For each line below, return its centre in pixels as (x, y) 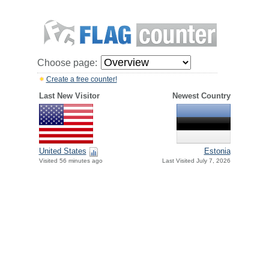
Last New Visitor (69, 96)
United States (62, 151)
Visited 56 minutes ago (71, 161)
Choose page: (67, 63)
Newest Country (201, 96)
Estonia (217, 151)
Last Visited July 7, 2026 (196, 161)
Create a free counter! (81, 79)
